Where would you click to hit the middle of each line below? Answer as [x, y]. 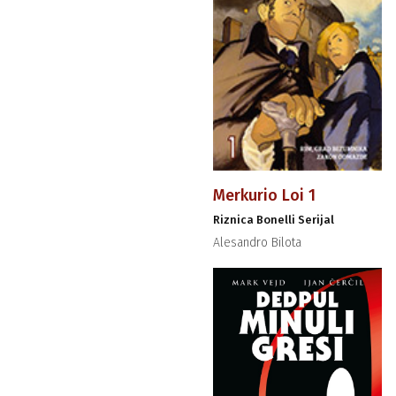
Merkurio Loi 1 [264, 196]
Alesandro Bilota [257, 243]
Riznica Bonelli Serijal [273, 220]
